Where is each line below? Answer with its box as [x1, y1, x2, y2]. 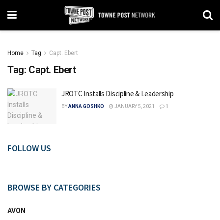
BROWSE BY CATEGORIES [7, 181, 101, 193]
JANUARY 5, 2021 [113, 104, 155, 109]
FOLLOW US [7, 142, 51, 154]
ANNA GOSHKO [68, 104, 104, 109]
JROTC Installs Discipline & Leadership [61, 89, 174, 98]
